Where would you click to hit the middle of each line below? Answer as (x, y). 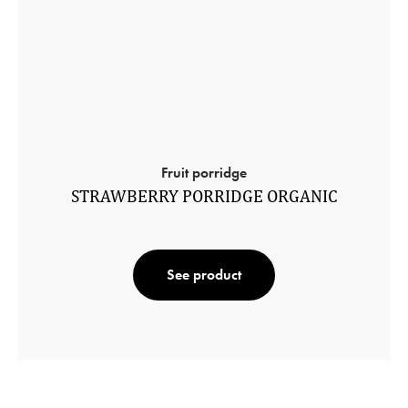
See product (204, 274)
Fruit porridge (204, 172)
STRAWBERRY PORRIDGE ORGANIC (204, 195)
